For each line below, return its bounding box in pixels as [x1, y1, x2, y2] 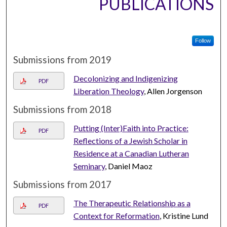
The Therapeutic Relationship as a [73, 198, 191, 208]
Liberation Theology [73, 86, 144, 96]
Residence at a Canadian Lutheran [73, 148, 189, 159]
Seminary [73, 161, 105, 171]
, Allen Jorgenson [143, 86, 202, 96]
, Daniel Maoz [104, 161, 153, 171]
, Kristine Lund [159, 211, 208, 221]
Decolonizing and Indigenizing [73, 73, 178, 84]
